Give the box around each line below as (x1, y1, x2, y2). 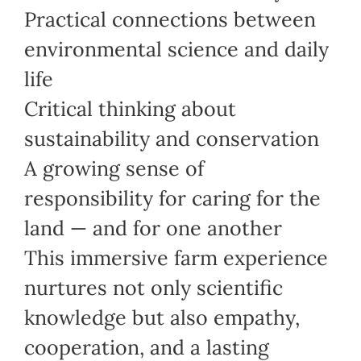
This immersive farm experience (23, 244, 328, 271)
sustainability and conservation (23, 125, 319, 151)
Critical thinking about (23, 95, 236, 122)
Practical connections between (23, 6, 316, 32)
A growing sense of (23, 155, 204, 181)
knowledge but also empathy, (23, 304, 300, 330)
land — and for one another (23, 214, 282, 241)
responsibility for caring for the (23, 185, 321, 211)
